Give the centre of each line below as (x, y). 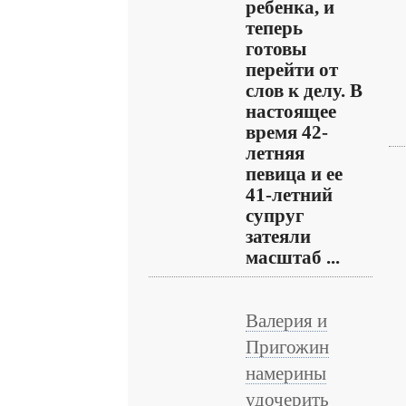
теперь (274, 28)
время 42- (287, 132)
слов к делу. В (304, 91)
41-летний (289, 195)
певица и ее (294, 174)
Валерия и (286, 321)
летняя (275, 153)
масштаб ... (293, 257)
